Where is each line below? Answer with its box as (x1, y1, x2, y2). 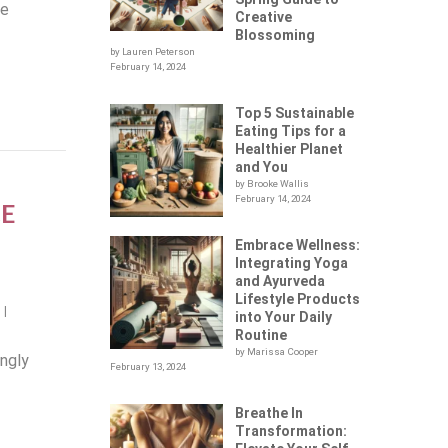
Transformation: (235, 423, 348, 439)
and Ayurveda (235, 273, 326, 289)
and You (235, 159, 289, 175)
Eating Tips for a (235, 123, 347, 139)
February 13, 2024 (110, 361, 187, 372)
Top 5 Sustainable (235, 105, 355, 121)
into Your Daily (235, 309, 333, 325)
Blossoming (235, 27, 316, 43)
